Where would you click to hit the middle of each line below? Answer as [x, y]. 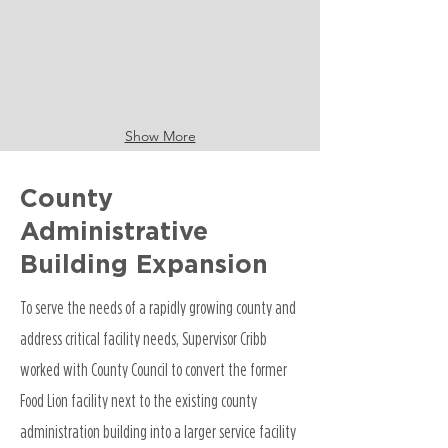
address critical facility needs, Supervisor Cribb [143, 338]
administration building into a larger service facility [158, 431]
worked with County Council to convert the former [153, 369]
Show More [160, 136]
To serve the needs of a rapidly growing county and [158, 307]
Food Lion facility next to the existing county [138, 400]
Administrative [114, 232]
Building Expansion [144, 265]
